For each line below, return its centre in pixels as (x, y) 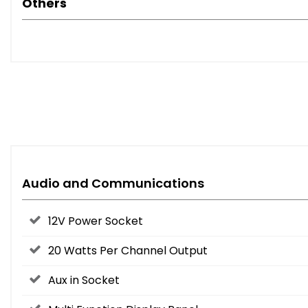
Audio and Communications (113, 184)
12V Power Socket (96, 221)
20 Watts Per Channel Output (128, 251)
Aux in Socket (84, 280)
